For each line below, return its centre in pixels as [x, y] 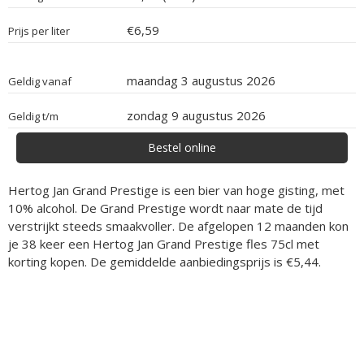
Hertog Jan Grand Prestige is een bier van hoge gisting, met [176, 190]
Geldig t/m [33, 116]
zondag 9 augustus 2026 [197, 115]
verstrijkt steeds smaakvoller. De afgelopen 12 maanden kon [178, 226]
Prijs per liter [39, 31]
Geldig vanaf [40, 81]
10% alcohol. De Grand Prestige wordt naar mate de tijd [165, 208]
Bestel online [182, 147]
